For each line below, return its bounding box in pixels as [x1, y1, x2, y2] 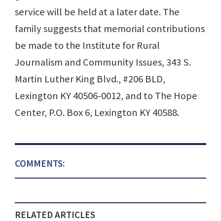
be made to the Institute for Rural [15, 39, 160, 52]
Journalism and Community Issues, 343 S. [15, 56, 191, 69]
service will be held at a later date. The [15, 5, 180, 19]
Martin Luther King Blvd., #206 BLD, [15, 73, 165, 86]
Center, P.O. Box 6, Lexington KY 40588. [15, 106, 179, 119]
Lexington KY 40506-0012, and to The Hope [15, 89, 197, 103]
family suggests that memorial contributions [15, 22, 205, 36]
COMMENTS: [15, 157, 65, 170]
